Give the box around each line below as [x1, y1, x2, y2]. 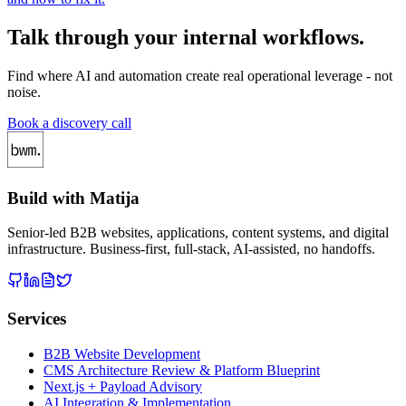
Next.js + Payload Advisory [43, 378, 202, 394]
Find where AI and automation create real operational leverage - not [7, 67, 392, 83]
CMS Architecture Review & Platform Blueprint [43, 362, 320, 378]
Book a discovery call [7, 114, 131, 130]
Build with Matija [7, 188, 140, 208]
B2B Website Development [43, 345, 200, 362]
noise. [7, 83, 41, 100]
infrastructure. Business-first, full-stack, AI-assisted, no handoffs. [7, 241, 375, 257]
